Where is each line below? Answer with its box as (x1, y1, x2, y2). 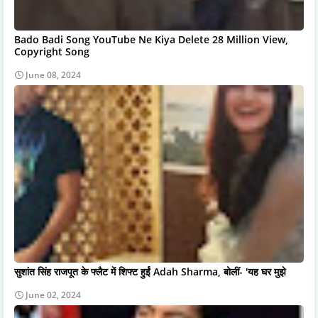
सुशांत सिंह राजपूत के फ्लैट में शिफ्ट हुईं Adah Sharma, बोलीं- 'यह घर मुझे (14, 264, 286, 278)
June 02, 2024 (26, 288, 81, 301)
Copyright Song (14, 44, 89, 58)
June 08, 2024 (26, 68, 81, 81)
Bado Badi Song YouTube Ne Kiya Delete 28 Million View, (14, 32, 288, 46)
